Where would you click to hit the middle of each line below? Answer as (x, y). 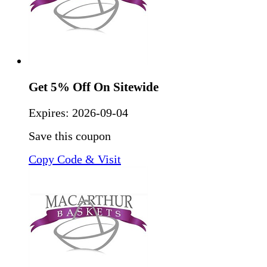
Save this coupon (70, 136)
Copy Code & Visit (75, 159)
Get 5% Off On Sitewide (94, 87)
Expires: (50, 112)
